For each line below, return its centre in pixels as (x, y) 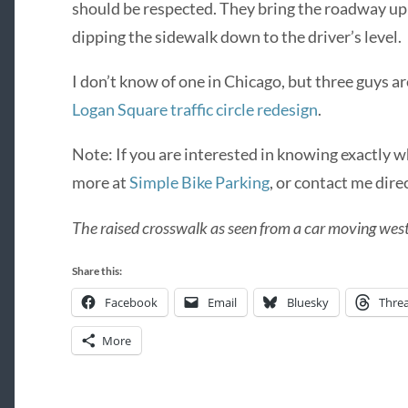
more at (100, 183)
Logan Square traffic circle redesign (194, 109)
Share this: (97, 270)
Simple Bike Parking (199, 183)
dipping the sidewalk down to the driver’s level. (236, 36)
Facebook (131, 302)
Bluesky (307, 302)
